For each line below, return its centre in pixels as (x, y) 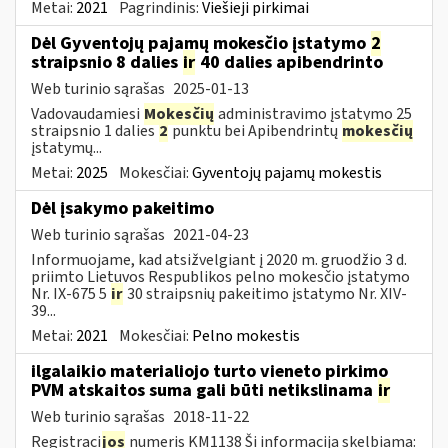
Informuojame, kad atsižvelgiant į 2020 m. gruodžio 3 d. (219, 259)
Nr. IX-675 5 (70, 293)
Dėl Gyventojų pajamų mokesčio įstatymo (200, 43)
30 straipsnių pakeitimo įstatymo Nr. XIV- (265, 293)
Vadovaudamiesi (87, 113)
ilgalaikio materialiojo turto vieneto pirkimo (209, 371)
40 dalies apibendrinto (289, 62)
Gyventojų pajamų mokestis (287, 172)
